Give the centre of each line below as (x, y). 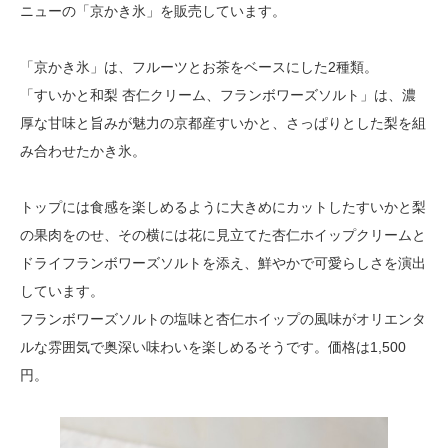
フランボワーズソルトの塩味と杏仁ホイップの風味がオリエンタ (223, 319)
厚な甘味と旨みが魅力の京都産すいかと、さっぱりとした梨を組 (223, 123)
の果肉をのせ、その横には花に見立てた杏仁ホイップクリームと (223, 235)
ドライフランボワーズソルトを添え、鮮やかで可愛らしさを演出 (223, 263)
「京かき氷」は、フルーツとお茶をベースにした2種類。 (199, 67)
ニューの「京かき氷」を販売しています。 (153, 11)
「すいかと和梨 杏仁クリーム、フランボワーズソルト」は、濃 (218, 95)
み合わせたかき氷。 (83, 151)
